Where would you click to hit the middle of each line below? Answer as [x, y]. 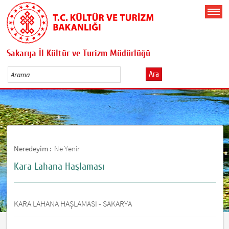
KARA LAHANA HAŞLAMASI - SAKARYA [73, 203]
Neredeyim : [33, 148]
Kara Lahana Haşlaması [60, 166]
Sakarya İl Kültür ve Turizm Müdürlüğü [79, 53]
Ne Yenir [67, 148]
